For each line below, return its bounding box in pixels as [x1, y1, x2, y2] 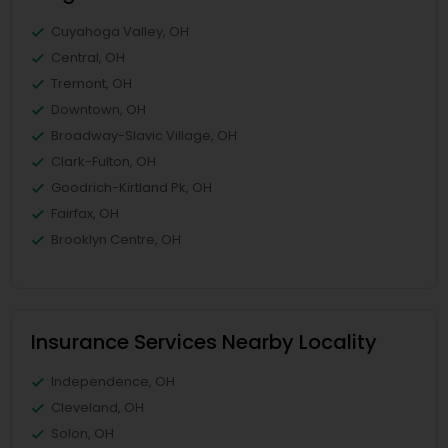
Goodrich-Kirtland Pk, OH [51, 178, 212, 198]
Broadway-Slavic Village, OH [51, 126, 237, 146]
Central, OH [51, 48, 125, 68]
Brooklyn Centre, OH [51, 230, 181, 250]
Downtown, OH [51, 100, 146, 120]
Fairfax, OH [51, 204, 119, 224]
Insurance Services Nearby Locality [31, 328, 377, 357]
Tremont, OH [51, 74, 132, 94]
